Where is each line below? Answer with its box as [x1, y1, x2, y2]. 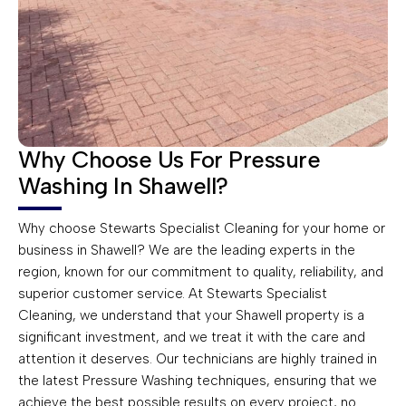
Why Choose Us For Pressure [18, 145, 320, 173]
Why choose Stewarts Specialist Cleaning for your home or [18, 219, 385, 237]
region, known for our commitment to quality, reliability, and [18, 263, 383, 280]
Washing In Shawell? [18, 171, 228, 199]
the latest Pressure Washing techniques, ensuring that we [18, 372, 377, 389]
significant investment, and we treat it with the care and [18, 328, 365, 345]
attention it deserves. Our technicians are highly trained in [18, 350, 377, 367]
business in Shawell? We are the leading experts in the [18, 241, 355, 258]
